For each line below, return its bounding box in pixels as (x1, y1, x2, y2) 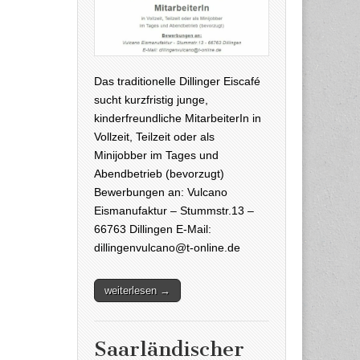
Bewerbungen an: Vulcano (94, 186, 227, 199)
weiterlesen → (104, 284, 170, 297)
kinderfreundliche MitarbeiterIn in (94, 112, 261, 125)
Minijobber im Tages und (94, 149, 219, 162)
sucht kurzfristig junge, (94, 93, 208, 107)
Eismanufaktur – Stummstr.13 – (94, 204, 254, 218)
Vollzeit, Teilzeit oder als (94, 130, 215, 144)
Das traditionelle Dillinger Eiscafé (94, 75, 260, 88)
